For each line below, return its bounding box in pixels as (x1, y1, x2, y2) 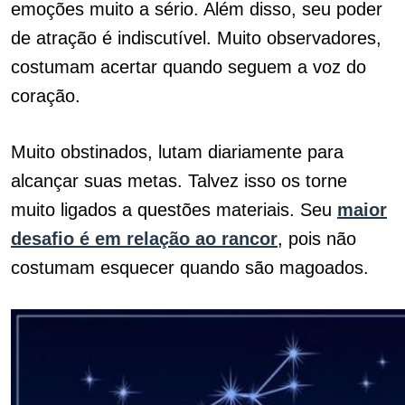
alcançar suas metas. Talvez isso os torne (11, 171, 347, 191)
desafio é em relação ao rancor (11, 229, 278, 249)
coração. (11, 86, 80, 106)
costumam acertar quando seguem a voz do (11, 57, 366, 77)
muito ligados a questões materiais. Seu (11, 200, 337, 220)
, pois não (278, 229, 356, 249)
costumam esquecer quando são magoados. (11, 258, 374, 278)
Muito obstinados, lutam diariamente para (11, 142, 344, 162)
